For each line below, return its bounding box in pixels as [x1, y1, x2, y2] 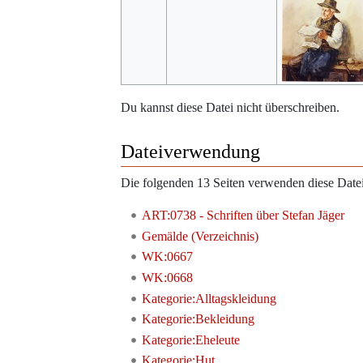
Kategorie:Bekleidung [141, 312, 254, 327]
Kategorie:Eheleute [141, 332, 240, 347]
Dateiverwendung [121, 141, 260, 163]
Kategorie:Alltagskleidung [141, 291, 276, 305]
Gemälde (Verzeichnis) [141, 228, 258, 243]
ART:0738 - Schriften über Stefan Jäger [141, 208, 344, 223]
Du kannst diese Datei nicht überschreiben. [121, 100, 340, 115]
